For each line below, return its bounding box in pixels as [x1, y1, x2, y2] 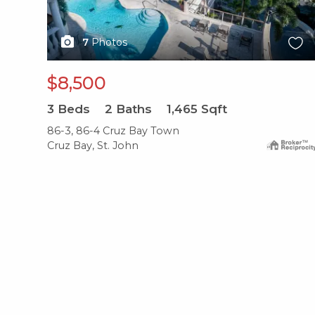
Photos [91, 36, 127, 49]
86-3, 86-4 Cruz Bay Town [47, 124, 179, 138]
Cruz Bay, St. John [47, 139, 139, 153]
